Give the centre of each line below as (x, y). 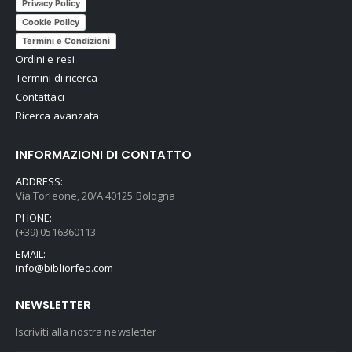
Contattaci (40, 97)
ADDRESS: (40, 181)
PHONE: (34, 217)
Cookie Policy (51, 22)
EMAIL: (31, 253)
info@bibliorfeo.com (65, 268)
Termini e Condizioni (66, 41)
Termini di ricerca (57, 78)
